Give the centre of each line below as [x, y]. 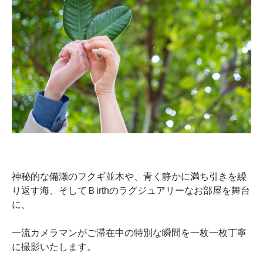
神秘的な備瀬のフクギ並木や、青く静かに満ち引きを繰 [129, 176]
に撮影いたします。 [54, 247]
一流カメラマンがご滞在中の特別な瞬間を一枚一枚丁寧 [129, 232]
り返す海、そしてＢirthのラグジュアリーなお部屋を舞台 [131, 190]
